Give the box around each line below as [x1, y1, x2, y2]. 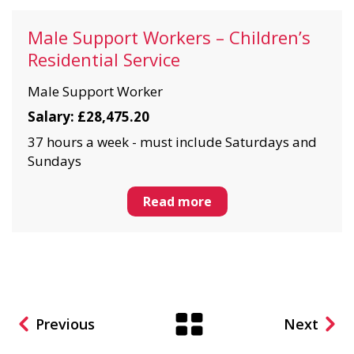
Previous [36, 314, 95, 333]
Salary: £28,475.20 [28, 107, 149, 126]
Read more [142, 193, 212, 210]
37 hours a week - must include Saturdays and [28, 133, 317, 151]
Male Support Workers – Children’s [28, 25, 311, 49]
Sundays [28, 152, 81, 170]
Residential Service [28, 47, 180, 71]
